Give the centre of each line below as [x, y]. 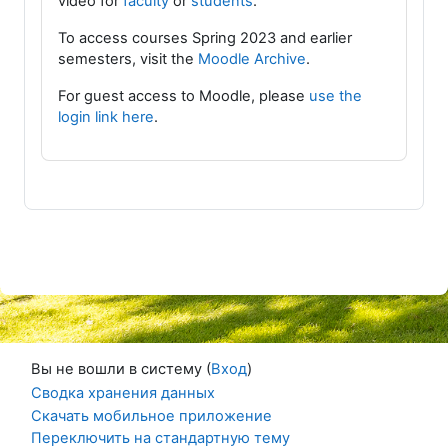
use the [335, 96]
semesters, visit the [128, 59]
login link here [106, 117]
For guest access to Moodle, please [183, 96]
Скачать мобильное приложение [151, 415]
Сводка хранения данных [123, 393]
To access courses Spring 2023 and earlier [205, 38]
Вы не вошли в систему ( [121, 369]
